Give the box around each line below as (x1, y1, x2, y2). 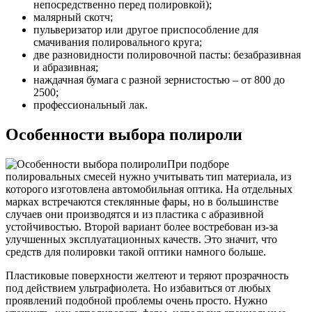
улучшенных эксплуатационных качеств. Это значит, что (6, 233, 277, 245)
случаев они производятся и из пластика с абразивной (6, 208, 264, 220)
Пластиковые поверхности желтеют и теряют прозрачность (6, 269, 288, 281)
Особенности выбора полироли (6, 125, 242, 143)
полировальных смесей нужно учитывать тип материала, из (6, 170, 291, 182)
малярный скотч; (33, 10, 113, 23)
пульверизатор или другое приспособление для (33, 23, 258, 36)
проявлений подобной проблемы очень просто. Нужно (6, 294, 267, 306)
